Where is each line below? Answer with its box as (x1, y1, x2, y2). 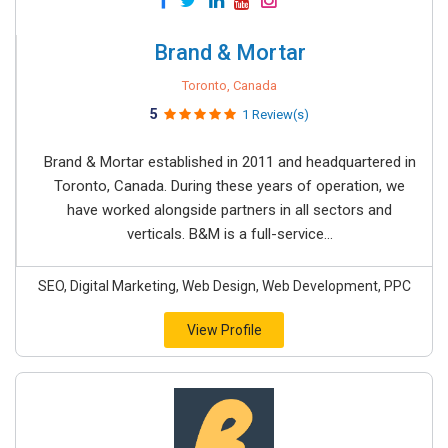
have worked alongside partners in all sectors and (67, 201, 392, 219)
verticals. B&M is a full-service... (126, 225, 333, 243)
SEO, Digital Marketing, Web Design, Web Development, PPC (37, 278, 411, 294)
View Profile (186, 322, 262, 338)
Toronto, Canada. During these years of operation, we (54, 177, 405, 195)
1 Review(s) (242, 107, 309, 122)
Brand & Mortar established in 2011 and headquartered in (43, 153, 416, 171)
